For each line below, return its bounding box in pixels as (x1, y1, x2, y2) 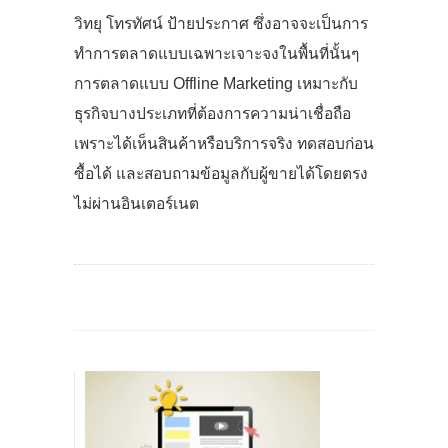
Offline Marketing (169, 74, 293, 92)
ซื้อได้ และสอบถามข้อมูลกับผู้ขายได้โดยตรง (74, 164, 368, 182)
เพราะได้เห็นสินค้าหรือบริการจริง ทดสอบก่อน (74, 134, 374, 152)
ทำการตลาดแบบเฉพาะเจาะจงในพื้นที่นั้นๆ (74, 44, 359, 62)
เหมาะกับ (297, 74, 358, 92)
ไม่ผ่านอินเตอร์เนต (74, 194, 199, 212)
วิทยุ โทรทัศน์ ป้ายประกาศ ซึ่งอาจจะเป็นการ (74, 14, 368, 32)
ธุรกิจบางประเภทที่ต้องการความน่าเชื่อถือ (74, 104, 351, 122)
